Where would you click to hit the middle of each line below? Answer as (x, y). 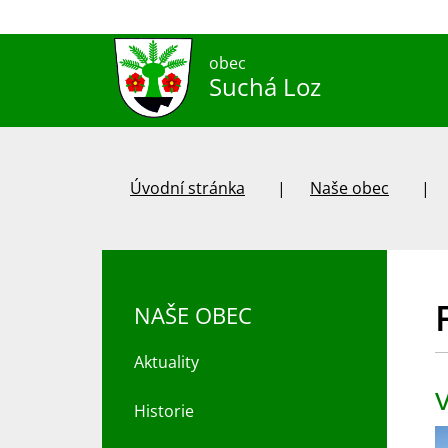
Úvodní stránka (187, 187)
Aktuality (166, 361)
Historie (164, 411)
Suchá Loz (264, 86)
